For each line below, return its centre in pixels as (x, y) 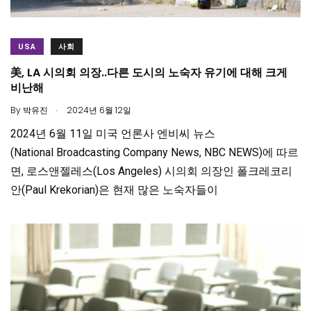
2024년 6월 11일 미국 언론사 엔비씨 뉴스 (113, 134)
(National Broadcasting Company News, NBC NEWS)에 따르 (154, 153)
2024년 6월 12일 (98, 110)
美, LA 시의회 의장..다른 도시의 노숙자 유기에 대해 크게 (149, 73)
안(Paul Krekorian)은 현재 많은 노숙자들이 (114, 190)
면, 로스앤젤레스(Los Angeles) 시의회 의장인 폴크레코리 (151, 171)
